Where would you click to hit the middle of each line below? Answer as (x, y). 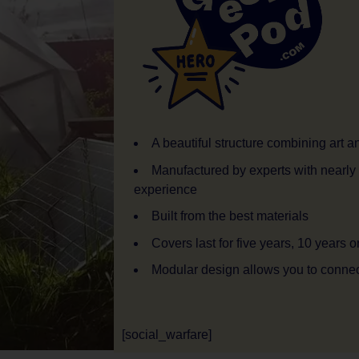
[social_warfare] (167, 335)
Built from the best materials (230, 216)
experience (165, 189)
